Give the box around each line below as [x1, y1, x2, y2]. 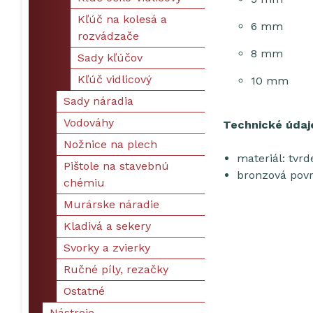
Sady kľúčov [78, 51, 143, 64]
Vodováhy [64, 116, 114, 129]
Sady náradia [64, 94, 133, 108]
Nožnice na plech [64, 138, 157, 151]
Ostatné [64, 284, 105, 298]
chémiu [64, 176, 105, 189]
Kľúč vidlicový [78, 73, 152, 86]
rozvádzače [78, 29, 139, 43]
